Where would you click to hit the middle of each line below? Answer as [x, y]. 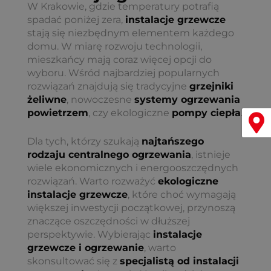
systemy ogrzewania [187, 99]
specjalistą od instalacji [179, 261]
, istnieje [211, 155]
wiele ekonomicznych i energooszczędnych [133, 168]
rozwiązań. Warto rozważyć [93, 181]
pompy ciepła [206, 113]
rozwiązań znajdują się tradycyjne [108, 86]
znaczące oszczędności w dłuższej [109, 221]
